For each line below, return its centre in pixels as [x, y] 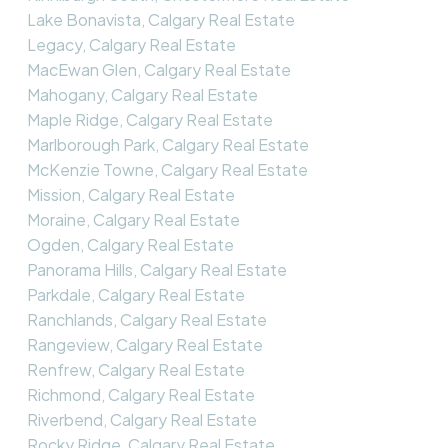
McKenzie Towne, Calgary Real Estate [167, 170]
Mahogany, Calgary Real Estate [142, 95]
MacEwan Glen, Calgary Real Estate [158, 70]
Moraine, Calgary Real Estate [133, 220]
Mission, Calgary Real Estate [130, 195]
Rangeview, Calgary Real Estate [144, 345]
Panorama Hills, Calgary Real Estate [156, 270]
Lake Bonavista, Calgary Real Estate [160, 20]
